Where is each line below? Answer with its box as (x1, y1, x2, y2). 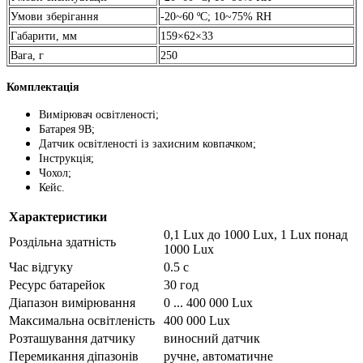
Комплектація (6, 80, 79, 93)
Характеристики (9, 209, 107, 224)
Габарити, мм (11, 29, 77, 42)
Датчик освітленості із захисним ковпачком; (39, 137, 256, 150)
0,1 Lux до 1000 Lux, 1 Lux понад (164, 227, 348, 241)
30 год (164, 277, 199, 292)
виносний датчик (164, 331, 260, 345)
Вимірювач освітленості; (39, 108, 159, 121)
